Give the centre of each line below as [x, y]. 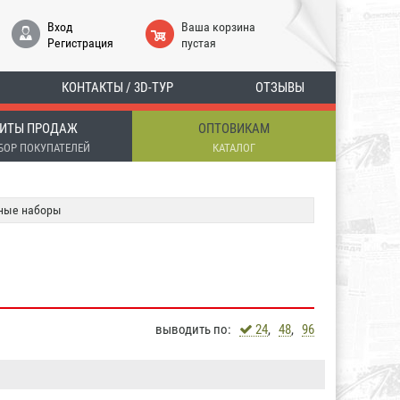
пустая [198, 43]
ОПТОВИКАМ [234, 129]
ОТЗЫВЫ [280, 87]
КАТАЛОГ [234, 148]
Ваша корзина [218, 27]
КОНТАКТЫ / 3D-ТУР [117, 87]
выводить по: [197, 329]
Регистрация [80, 43]
